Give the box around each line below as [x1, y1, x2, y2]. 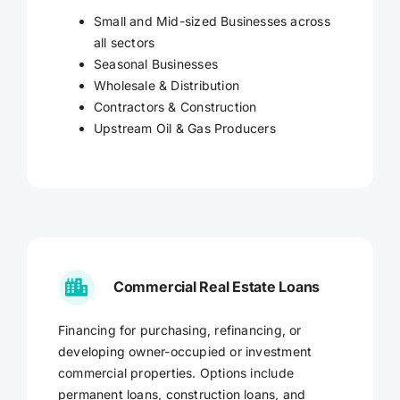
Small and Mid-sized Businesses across [93, 12, 330, 29]
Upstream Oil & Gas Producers [93, 120, 276, 136]
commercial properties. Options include [57, 364, 294, 380]
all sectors [93, 34, 155, 50]
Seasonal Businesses [93, 55, 218, 71]
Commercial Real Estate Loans [112, 277, 321, 296]
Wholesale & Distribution [93, 77, 240, 93]
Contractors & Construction [93, 98, 257, 114]
